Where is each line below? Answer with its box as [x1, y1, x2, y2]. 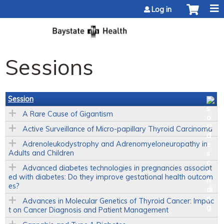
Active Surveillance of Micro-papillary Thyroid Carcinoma [22, 124, 212, 133]
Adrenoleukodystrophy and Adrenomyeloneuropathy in [22, 139, 207, 148]
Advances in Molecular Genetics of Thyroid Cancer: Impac [22, 196, 214, 205]
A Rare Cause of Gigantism [22, 109, 113, 118]
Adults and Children [8, 148, 74, 157]
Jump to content [83, 1, 140, 11]
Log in [151, 5, 171, 14]
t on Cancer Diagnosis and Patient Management [8, 205, 168, 214]
